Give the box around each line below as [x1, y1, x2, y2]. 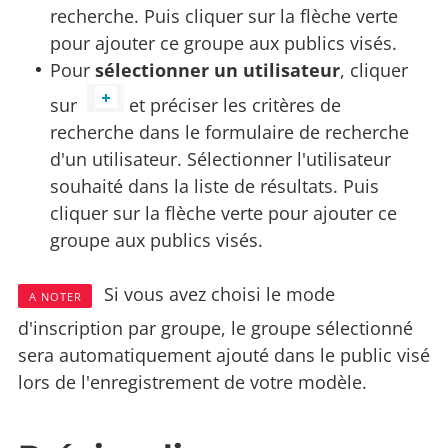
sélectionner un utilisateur [95, 57, 341, 82]
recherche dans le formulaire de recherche [50, 119, 410, 144]
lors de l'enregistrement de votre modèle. [18, 369, 367, 394]
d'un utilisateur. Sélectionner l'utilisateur [50, 146, 392, 171]
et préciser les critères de [129, 92, 342, 117]
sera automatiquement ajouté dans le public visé [18, 342, 430, 367]
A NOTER [28, 288, 82, 304]
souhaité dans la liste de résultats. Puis [50, 173, 380, 198]
